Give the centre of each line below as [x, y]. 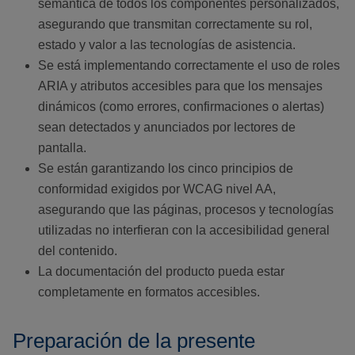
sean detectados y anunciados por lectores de [167, 128]
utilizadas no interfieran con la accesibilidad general [184, 231]
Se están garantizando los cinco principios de [166, 169]
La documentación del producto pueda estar [161, 272]
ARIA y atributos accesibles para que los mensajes [180, 86]
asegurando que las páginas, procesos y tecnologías [186, 210]
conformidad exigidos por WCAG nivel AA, [157, 189]
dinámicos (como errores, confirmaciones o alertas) [181, 107]
